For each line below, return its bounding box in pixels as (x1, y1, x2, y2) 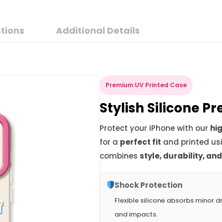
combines (99, 151, 140, 162)
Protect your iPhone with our (99, 123, 210, 134)
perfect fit (119, 137, 161, 148)
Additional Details (56, 24, 140, 37)
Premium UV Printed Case (105, 81, 187, 90)
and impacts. (114, 210, 158, 220)
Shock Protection (114, 180, 182, 191)
